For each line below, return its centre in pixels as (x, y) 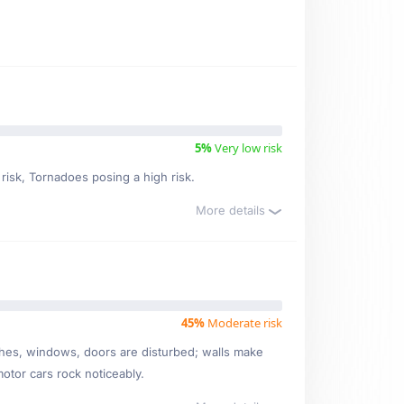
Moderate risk (243, 323)
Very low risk (247, 148)
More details (232, 210)
